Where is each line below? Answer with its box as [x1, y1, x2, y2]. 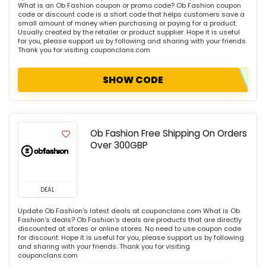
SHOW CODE [103, 73, 163, 87]
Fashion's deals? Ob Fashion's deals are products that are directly [18, 215, 242, 225]
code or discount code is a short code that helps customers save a [18, 9, 245, 20]
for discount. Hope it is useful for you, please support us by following [18, 233, 244, 243]
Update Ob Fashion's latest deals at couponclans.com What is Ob [18, 206, 240, 216]
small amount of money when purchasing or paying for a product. [18, 18, 237, 28]
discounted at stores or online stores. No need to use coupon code [18, 224, 241, 234]
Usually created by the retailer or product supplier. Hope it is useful [18, 27, 240, 37]
